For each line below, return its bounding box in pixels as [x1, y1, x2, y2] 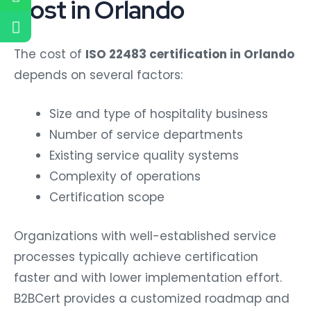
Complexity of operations [49, 168, 201, 185]
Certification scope [49, 189, 165, 206]
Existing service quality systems [49, 147, 239, 165]
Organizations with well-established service [14, 227, 276, 244]
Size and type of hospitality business [49, 106, 268, 123]
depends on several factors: [14, 67, 183, 84]
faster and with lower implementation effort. [14, 269, 282, 286]
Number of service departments [49, 126, 243, 144]
